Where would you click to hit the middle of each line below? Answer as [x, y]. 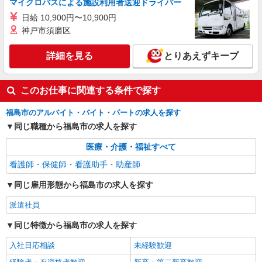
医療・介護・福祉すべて [131, 147]
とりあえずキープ [202, 56]
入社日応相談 [32, 245]
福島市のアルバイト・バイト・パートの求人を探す [93, 113]
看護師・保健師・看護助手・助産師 [75, 164]
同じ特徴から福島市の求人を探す [75, 225]
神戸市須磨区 [46, 30]
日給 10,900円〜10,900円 [69, 18]
